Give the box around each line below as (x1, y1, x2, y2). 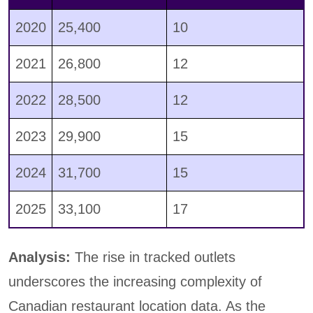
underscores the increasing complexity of (8, 273, 262, 289)
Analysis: (8, 249, 71, 265)
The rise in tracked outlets (71, 249, 235, 265)
